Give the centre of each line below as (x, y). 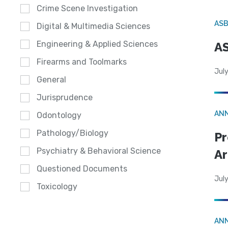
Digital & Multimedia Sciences (93, 26)
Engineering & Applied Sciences (97, 44)
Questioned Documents (82, 169)
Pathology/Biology (73, 133)
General (51, 80)
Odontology (59, 116)
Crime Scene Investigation (87, 9)
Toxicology (57, 187)
